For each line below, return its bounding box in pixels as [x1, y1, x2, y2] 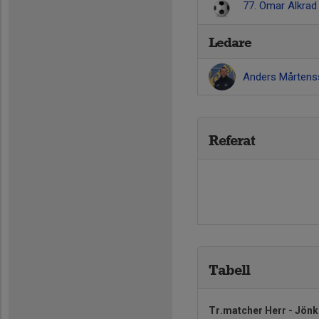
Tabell [209, 261, 250, 278]
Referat [209, 132, 255, 149]
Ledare [209, 34, 251, 51]
